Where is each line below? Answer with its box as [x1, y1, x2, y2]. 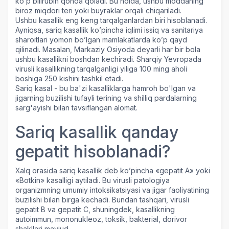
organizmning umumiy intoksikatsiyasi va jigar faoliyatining [15, 186, 209, 195]
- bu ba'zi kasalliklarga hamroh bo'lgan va [52, 84, 196, 93]
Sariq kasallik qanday [15, 122, 178, 143]
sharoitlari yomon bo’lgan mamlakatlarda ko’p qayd [15, 35, 187, 44]
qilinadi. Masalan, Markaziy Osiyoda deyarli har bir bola [15, 45, 200, 54]
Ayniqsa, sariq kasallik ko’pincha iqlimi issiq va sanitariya [15, 26, 203, 35]
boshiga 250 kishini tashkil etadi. [15, 74, 123, 83]
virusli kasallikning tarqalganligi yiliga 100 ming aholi [15, 64, 187, 74]
